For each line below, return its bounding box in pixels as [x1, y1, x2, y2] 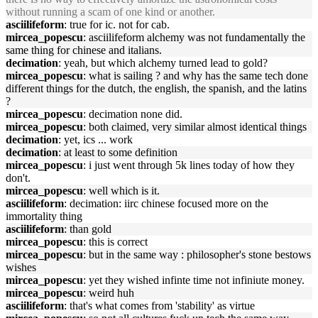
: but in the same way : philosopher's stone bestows [83, 248, 311, 261]
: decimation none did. [83, 108, 182, 120]
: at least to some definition [58, 146, 177, 158]
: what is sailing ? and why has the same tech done [83, 70, 308, 82]
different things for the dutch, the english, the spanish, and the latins [6, 82, 307, 94]
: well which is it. [83, 185, 160, 197]
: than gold [64, 223, 111, 235]
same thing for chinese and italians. [6, 44, 162, 56]
